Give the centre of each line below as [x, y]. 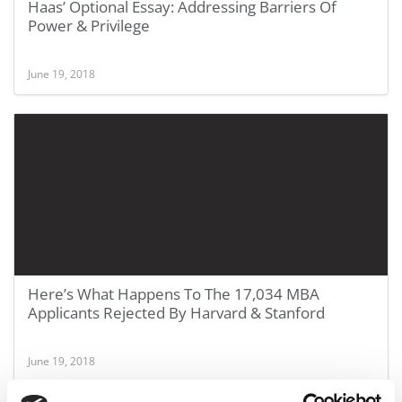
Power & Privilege [89, 26]
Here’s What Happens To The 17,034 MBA [174, 294]
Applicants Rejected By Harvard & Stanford [176, 313]
